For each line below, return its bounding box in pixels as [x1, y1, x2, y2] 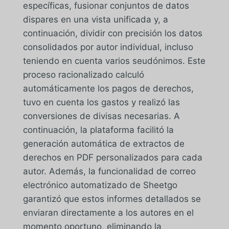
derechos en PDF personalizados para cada [22, 152, 202, 163]
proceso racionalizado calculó [22, 69, 144, 80]
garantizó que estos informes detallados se [22, 193, 201, 204]
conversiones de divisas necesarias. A [22, 110, 180, 121]
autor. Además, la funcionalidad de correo [22, 166, 196, 176]
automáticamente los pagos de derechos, [22, 83, 194, 94]
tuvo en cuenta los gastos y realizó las [22, 97, 180, 107]
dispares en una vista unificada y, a [22, 14, 168, 25]
